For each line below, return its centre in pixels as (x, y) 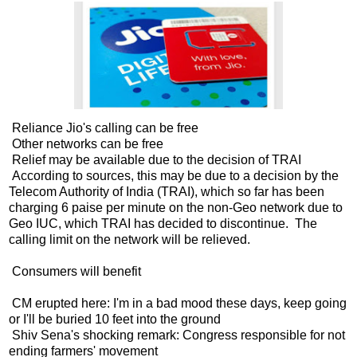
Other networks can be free (86, 143)
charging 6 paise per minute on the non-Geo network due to (176, 207)
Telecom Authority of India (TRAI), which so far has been (167, 191)
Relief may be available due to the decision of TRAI (155, 159)
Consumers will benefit (75, 271)
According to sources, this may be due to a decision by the (174, 175)
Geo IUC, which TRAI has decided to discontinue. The (163, 223)
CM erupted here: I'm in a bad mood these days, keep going (178, 303)
